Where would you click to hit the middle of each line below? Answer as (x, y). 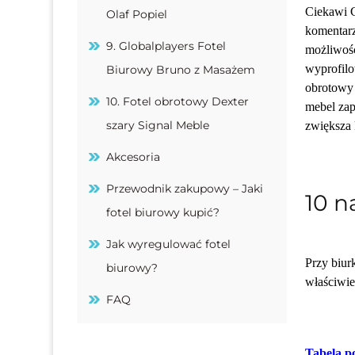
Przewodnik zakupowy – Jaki (185, 188)
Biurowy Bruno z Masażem (181, 69)
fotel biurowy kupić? (163, 212)
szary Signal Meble (158, 125)
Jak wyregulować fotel (169, 244)
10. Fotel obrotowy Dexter (178, 101)
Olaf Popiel (137, 14)
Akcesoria (134, 157)
